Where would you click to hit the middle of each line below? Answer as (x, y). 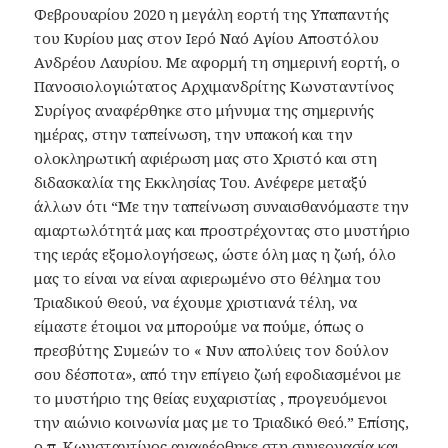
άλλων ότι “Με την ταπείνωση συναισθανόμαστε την (222, 205)
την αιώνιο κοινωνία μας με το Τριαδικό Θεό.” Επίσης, (222, 421)
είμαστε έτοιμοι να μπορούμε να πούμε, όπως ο (199, 325)
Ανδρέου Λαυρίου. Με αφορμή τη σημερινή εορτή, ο (217, 61)
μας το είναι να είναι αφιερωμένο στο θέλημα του (208, 277)
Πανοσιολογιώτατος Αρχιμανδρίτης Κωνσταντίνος (214, 85)
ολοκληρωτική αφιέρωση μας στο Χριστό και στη (206, 157)
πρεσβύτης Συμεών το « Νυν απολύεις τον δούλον (212, 349)
